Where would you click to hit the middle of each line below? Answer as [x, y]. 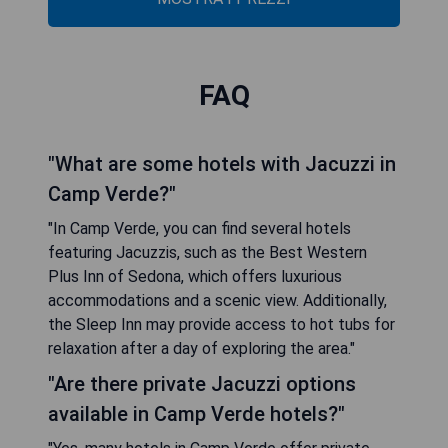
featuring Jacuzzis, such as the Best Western [207, 253]
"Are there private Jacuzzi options [202, 384]
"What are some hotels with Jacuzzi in [222, 164]
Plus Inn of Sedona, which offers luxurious [195, 277]
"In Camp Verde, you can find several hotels [199, 229]
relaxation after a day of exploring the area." [201, 349]
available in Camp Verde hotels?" [196, 414]
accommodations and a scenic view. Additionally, [217, 301]
